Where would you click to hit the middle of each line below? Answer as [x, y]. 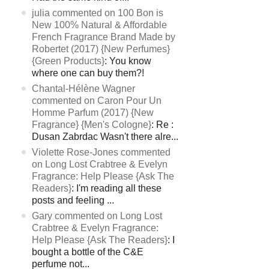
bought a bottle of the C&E [88, 252]
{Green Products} [68, 61]
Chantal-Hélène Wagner [84, 89]
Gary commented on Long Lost [97, 216]
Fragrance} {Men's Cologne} [92, 125]
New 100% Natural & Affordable [100, 25]
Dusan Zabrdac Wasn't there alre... [105, 137]
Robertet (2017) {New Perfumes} [101, 49]
